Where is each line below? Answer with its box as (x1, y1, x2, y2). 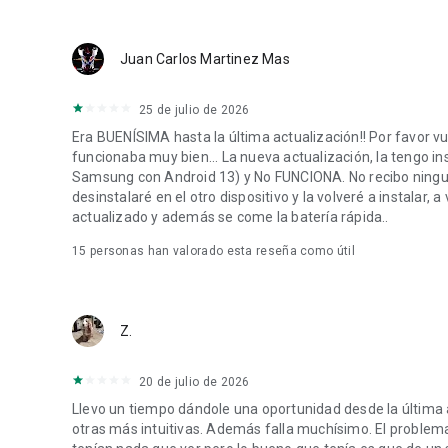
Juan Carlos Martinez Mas (120, 51, 290, 67)
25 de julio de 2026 (139, 103, 250, 117)
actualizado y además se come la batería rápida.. (72, 209, 389, 225)
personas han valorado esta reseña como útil (86, 244, 355, 258)
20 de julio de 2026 (139, 375, 250, 389)
